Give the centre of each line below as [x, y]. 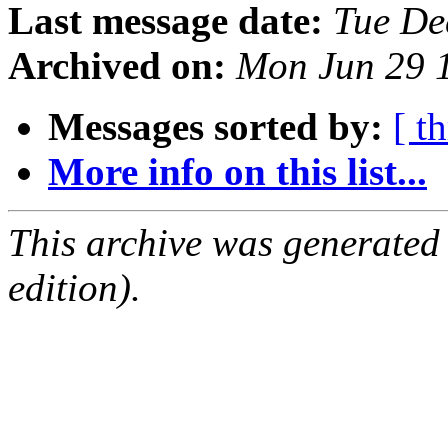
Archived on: [117, 66]
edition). [74, 288]
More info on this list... [237, 172]
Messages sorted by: [215, 127]
